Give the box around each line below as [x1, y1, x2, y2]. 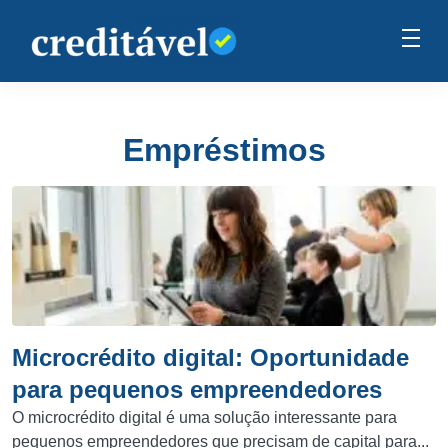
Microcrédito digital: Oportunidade [12, 344, 409, 371]
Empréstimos [122, 132, 326, 168]
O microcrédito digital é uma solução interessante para [12, 409, 397, 426]
